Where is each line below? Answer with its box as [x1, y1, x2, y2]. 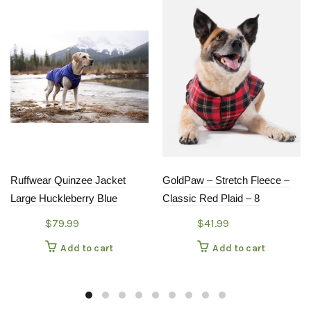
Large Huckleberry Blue [10, 192, 117, 205]
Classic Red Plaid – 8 [162, 192, 260, 205]
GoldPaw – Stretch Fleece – [162, 174, 289, 187]
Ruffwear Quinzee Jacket [10, 174, 126, 187]
